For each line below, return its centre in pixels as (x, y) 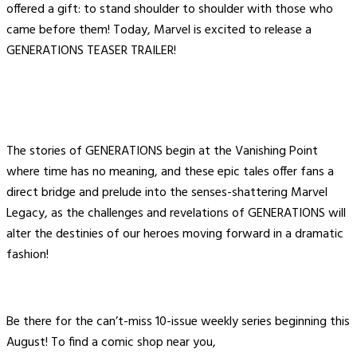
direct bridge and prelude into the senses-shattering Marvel (167, 193)
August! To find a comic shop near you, (111, 343)
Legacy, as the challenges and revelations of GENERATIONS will (176, 214)
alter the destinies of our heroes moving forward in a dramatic (175, 234)
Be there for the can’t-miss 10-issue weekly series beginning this (178, 322)
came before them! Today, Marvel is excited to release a (159, 30)
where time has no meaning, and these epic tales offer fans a (170, 172)
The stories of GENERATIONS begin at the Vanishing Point (162, 151)
